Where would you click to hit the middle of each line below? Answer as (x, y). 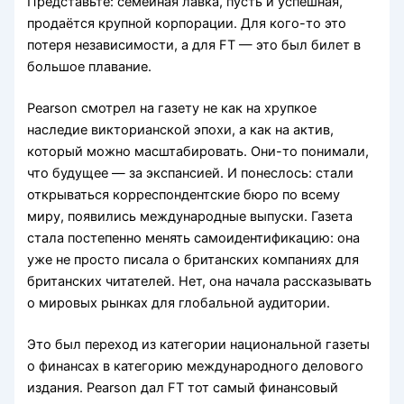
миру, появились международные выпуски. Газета (190, 217)
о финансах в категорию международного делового (196, 367)
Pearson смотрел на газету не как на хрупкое (172, 109)
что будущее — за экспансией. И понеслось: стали (191, 174)
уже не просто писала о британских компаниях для (193, 260)
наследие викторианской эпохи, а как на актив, (181, 130)
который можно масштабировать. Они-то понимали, (198, 152)
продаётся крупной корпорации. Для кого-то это (187, 24)
